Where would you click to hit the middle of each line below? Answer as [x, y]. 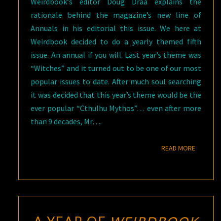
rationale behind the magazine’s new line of [116, 15]
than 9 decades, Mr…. [66, 121]
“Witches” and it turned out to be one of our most [116, 68]
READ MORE [178, 148]
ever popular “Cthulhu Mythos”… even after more [116, 108]
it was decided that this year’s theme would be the [116, 95]
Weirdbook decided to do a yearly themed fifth [116, 41]
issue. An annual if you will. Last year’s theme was [116, 55]
